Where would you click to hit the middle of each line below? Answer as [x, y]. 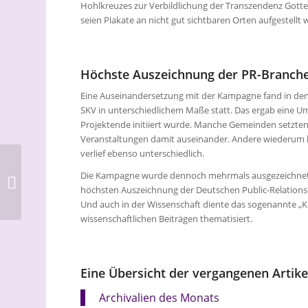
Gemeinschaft [52, 205]
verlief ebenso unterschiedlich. [143, 154]
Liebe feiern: [49, 161]
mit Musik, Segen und [68, 190]
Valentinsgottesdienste [71, 176]
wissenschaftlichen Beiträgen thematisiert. [167, 219]
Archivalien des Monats [159, 298]
